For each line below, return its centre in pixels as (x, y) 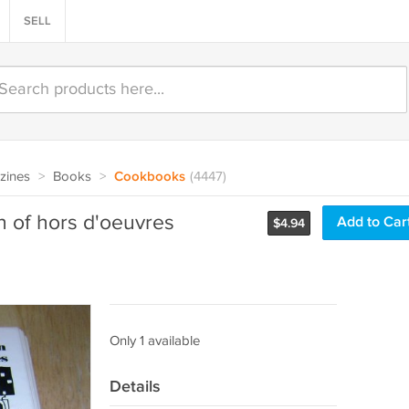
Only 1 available (154, 341)
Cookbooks (149, 177)
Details (135, 387)
